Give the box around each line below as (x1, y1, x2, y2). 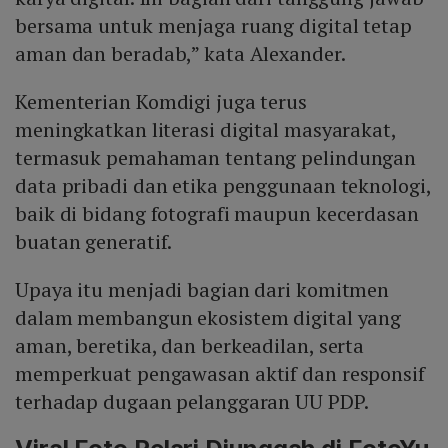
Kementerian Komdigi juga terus (15, 87, 307, 115)
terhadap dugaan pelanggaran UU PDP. (15, 387, 369, 415)
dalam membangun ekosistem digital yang (15, 303, 402, 331)
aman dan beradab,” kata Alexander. (15, 39, 346, 67)
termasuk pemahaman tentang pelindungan (15, 143, 417, 171)
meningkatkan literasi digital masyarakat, (15, 115, 396, 143)
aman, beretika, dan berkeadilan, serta (15, 331, 365, 359)
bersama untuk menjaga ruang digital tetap (15, 11, 412, 39)
